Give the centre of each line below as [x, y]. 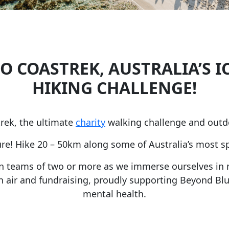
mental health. [114, 193]
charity [90, 122]
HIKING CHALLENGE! [114, 87]
